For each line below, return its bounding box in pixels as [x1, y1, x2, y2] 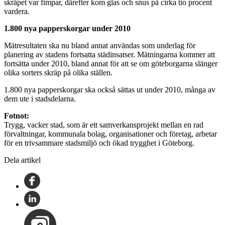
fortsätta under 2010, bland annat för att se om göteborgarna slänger [4, 59, 217, 68]
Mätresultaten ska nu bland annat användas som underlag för [4, 41, 195, 50]
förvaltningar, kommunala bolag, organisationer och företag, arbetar [4, 129, 217, 138]
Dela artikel [4, 155, 41, 164]
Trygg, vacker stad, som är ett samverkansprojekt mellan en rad [4, 120, 203, 129]
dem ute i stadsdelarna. [4, 94, 76, 103]
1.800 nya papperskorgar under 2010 [4, 24, 131, 33]
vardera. [4, 7, 30, 16]
